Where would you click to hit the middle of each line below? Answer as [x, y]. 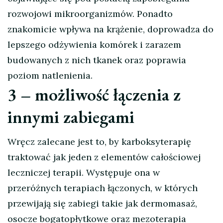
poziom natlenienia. [50, 76]
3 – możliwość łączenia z [94, 95]
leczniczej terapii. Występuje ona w [84, 173]
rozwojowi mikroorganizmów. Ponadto [90, 14]
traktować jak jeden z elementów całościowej [104, 157]
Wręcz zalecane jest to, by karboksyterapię [99, 142]
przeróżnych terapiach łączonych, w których [103, 188]
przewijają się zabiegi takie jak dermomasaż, [102, 204]
